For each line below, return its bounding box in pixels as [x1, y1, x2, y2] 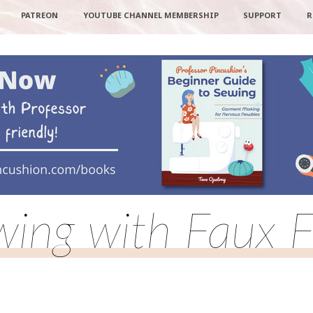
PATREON [20, 10, 58, 20]
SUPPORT [243, 10, 282, 20]
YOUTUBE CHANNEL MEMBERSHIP [82, 10, 219, 20]
